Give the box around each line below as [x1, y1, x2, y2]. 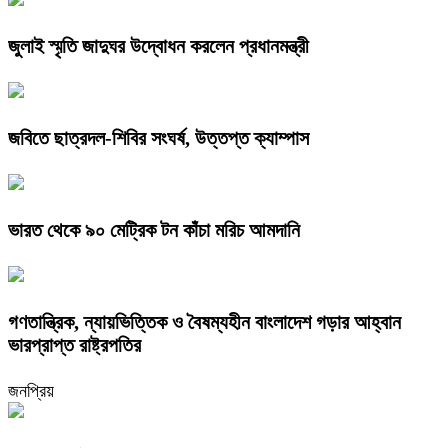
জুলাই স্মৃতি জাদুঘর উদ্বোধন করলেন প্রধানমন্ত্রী [8, 35, 309, 58]
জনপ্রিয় [8, 380, 54, 401]
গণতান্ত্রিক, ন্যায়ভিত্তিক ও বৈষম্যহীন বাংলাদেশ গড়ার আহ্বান [8, 310, 401, 333]
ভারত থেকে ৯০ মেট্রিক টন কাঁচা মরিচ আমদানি [8, 218, 300, 241]
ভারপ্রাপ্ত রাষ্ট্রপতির [8, 333, 141, 356]
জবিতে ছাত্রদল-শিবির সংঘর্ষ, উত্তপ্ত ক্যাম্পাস [8, 126, 309, 149]
